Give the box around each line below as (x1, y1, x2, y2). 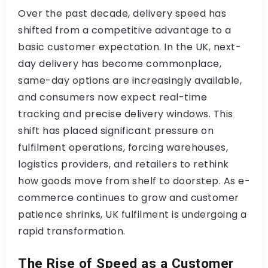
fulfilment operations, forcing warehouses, (18, 141, 228, 154)
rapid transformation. (18, 224, 126, 238)
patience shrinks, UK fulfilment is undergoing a (18, 208, 247, 221)
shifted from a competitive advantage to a (18, 23, 232, 37)
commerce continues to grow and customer (18, 191, 239, 205)
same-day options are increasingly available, (18, 74, 242, 87)
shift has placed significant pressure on (18, 124, 214, 138)
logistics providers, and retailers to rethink (18, 157, 229, 171)
